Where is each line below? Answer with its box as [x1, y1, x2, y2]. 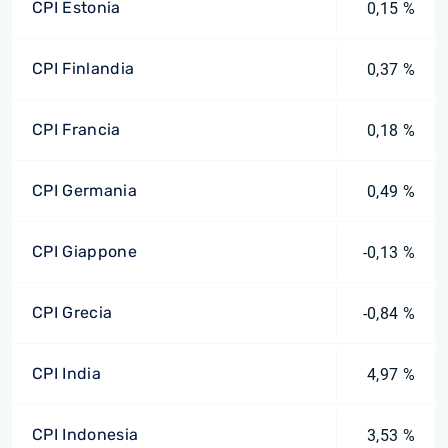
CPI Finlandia [32, 59, 135, 78]
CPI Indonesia [32, 425, 139, 444]
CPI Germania [32, 181, 137, 200]
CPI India [32, 364, 101, 383]
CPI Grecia [32, 303, 113, 322]
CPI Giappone [32, 242, 137, 261]
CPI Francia [32, 120, 121, 139]
